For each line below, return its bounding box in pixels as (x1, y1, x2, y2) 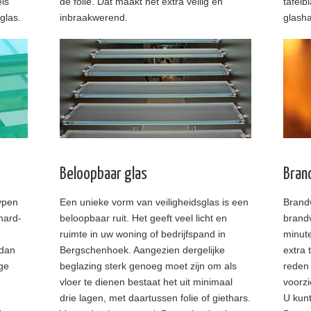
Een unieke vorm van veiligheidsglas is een (60, 196, 249, 208)
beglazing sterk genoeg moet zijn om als (60, 260, 237, 271)
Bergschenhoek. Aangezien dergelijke (60, 244, 225, 255)
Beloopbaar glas (60, 165, 147, 183)
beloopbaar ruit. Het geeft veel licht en (60, 212, 227, 224)
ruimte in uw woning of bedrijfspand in (60, 228, 226, 239)
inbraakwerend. (60, 12, 128, 24)
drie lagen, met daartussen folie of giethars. (60, 292, 251, 303)
